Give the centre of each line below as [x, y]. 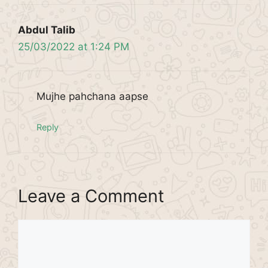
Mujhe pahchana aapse [92, 96]
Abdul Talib [47, 30]
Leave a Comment [91, 196]
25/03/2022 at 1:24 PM [74, 46]
